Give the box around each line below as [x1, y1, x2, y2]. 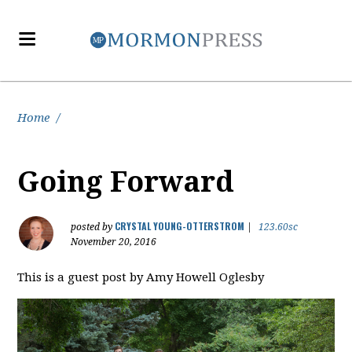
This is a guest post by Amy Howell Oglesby [17, 270, 265, 284]
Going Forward [17, 165, 235, 199]
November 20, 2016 [71, 236, 157, 247]
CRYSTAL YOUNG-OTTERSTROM [115, 219, 245, 233]
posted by [71, 222, 115, 233]
